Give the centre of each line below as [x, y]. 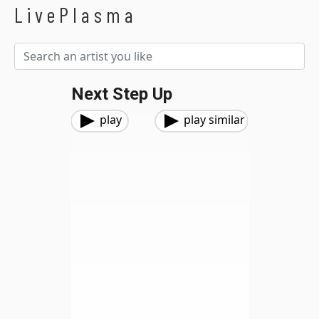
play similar [214, 120]
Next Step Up [122, 94]
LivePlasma [76, 15]
